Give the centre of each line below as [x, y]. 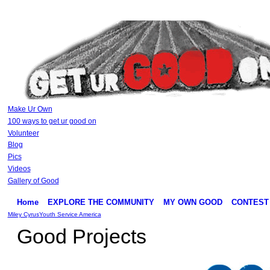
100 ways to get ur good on [52, 121]
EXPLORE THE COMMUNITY [101, 202]
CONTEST [250, 202]
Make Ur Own [30, 109]
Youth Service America [70, 214]
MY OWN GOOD [193, 202]
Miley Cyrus [23, 214]
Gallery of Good [33, 181]
